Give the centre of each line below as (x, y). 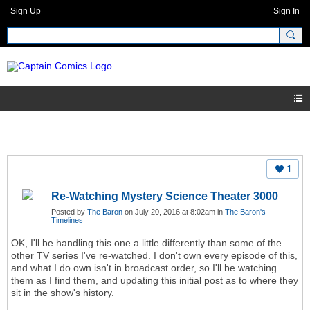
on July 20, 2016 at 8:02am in (174, 212)
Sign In (286, 11)
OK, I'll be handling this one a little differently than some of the (146, 243)
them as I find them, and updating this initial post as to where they (155, 281)
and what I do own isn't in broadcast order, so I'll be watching (144, 268)
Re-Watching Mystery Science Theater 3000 (165, 197)
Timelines (67, 220)
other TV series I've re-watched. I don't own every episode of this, (154, 256)
